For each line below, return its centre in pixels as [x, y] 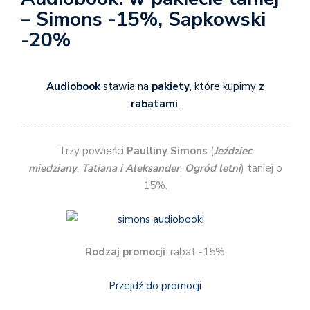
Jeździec [232, 151]
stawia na [124, 86]
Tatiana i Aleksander [130, 168]
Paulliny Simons [167, 151]
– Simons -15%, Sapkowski [143, 19]
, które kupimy [222, 86]
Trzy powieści [92, 151]
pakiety [169, 86]
